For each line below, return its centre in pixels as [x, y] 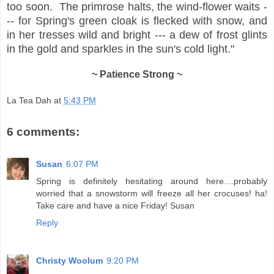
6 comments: [43, 132]
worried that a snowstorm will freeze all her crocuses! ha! [152, 193]
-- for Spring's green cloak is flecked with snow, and [137, 20]
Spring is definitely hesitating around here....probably [152, 181]
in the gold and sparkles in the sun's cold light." [120, 49]
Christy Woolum [69, 260]
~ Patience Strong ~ [137, 74]
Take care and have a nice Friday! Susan [115, 205]
